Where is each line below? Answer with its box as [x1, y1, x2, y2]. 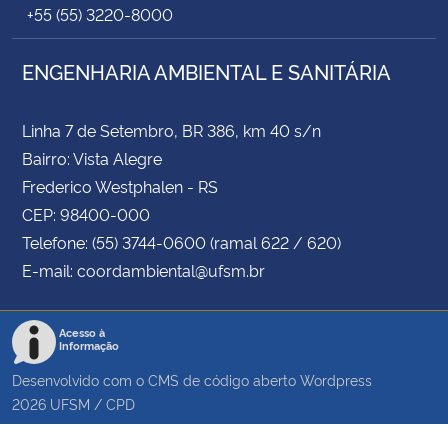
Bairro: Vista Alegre [22, 147, 162, 170]
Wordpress [300, 370, 372, 390]
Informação [59, 338, 119, 354]
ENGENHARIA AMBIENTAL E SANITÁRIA [22, 57, 391, 86]
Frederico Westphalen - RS [22, 175, 218, 198]
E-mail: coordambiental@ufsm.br [22, 259, 265, 282]
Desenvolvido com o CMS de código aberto [12, 370, 300, 390]
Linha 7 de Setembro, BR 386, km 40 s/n [22, 119, 321, 142]
